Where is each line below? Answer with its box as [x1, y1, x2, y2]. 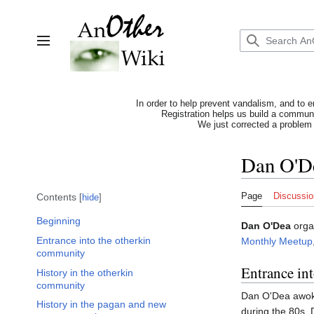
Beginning [36, 215, 81, 227]
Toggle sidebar [36, 41, 115, 53]
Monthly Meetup [241, 235, 313, 247]
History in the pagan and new [36, 299, 166, 310]
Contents [36, 191, 76, 203]
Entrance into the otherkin [36, 235, 151, 247]
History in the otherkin [36, 266, 133, 278]
